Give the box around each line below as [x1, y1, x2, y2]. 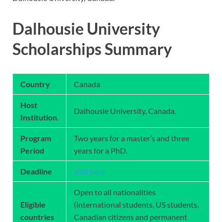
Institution [20, 112, 57, 122]
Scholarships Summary [12, 39, 172, 58]
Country [20, 79, 50, 89]
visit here [74, 166, 105, 176]
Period [20, 145, 44, 155]
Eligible [20, 199, 46, 209]
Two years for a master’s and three [74, 133, 189, 143]
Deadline [20, 166, 52, 176]
